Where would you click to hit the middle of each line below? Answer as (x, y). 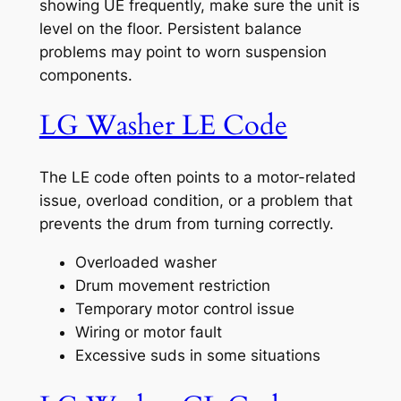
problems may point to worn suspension (183, 51)
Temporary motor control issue (184, 308)
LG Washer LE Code (163, 126)
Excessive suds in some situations (197, 355)
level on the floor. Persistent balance (170, 28)
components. (85, 75)
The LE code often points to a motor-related (197, 178)
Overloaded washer (145, 262)
